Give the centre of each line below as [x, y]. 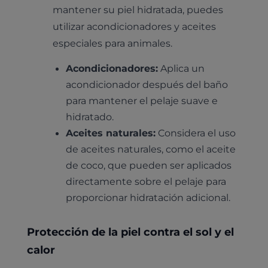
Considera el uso [196, 133]
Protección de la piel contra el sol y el [130, 232]
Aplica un [182, 68]
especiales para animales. [113, 43]
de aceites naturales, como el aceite [151, 149]
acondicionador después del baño [147, 84]
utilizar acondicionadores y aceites [135, 26]
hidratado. [90, 116]
